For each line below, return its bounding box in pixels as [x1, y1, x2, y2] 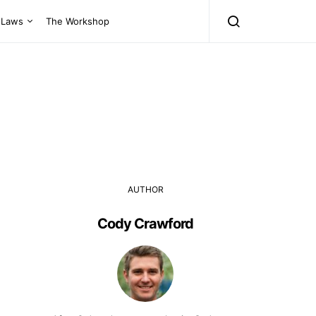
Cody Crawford [97, 215, 193, 232]
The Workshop [45, 15, 109, 27]
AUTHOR [127, 184, 164, 195]
